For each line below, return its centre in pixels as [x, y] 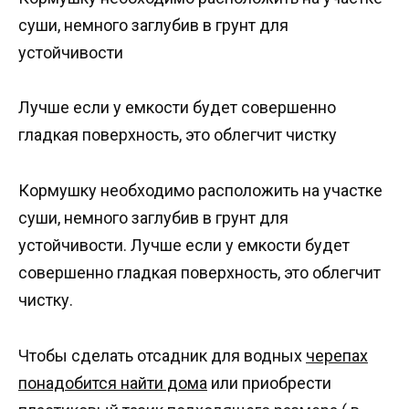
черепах [337, 355]
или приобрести [269, 383]
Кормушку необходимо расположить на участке [200, 190]
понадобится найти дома [113, 383]
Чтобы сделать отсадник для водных [162, 355]
